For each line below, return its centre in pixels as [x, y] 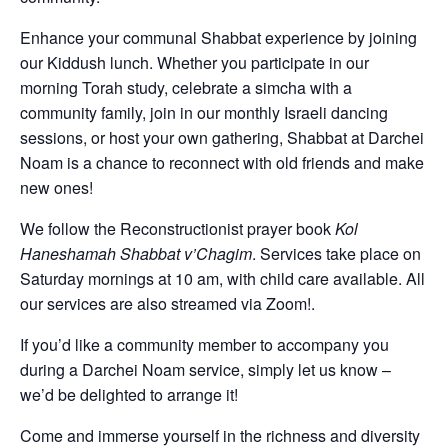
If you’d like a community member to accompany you [204, 345]
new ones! [56, 188]
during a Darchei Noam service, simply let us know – [205, 370]
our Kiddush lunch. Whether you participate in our [194, 63]
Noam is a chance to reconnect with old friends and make [222, 163]
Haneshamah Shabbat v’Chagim [136, 254]
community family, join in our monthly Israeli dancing [204, 113]
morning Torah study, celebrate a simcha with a [186, 88]
